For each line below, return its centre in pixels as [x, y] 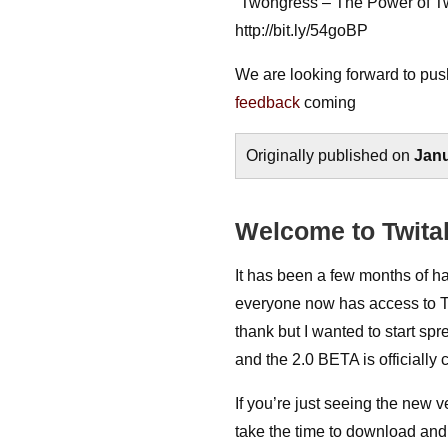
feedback [268, 102]
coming [328, 102]
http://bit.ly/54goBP [302, 30]
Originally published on [330, 155]
